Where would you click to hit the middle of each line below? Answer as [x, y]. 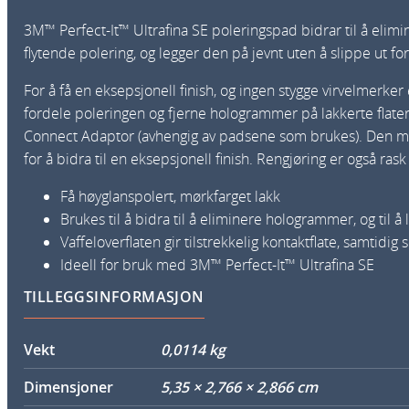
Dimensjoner [68, 387]
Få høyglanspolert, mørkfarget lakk [170, 196]
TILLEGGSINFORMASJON [114, 296]
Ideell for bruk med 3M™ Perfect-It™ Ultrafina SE [217, 264]
